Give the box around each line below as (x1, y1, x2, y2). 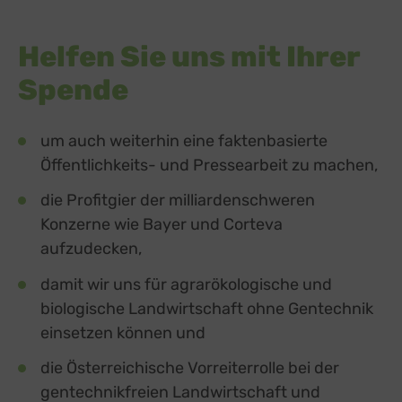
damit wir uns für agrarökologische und (40, 274, 332, 294)
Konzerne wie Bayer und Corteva (40, 214, 283, 235)
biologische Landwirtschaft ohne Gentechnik (40, 298, 373, 319)
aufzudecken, (40, 239, 142, 259)
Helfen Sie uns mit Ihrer (18, 39, 360, 74)
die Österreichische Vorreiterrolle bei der (40, 358, 339, 379)
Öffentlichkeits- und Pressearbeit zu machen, (40, 154, 378, 175)
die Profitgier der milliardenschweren (40, 190, 315, 211)
